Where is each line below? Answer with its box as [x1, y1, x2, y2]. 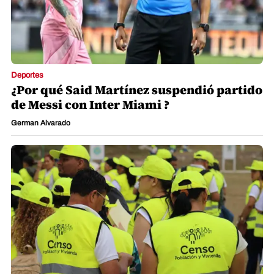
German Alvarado [11, 119, 70, 128]
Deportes [11, 71, 43, 80]
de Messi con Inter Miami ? [11, 96, 169, 114]
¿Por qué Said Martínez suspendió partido [11, 81, 262, 99]
